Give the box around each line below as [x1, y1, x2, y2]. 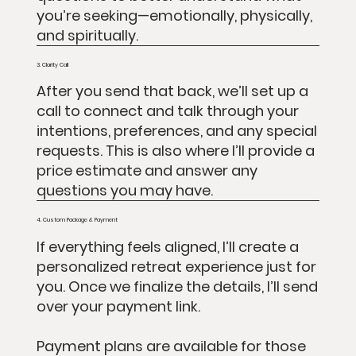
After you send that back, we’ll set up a [36, 81, 308, 102]
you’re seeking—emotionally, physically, [36, 5, 312, 25]
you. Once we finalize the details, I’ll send [36, 276, 318, 296]
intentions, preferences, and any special [36, 121, 317, 141]
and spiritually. [36, 25, 138, 45]
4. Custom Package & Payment [36, 216, 118, 224]
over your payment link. [36, 296, 200, 316]
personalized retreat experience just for [36, 256, 316, 277]
